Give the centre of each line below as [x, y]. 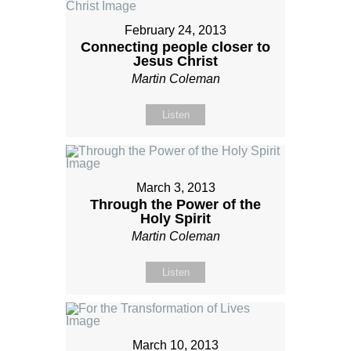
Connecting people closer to [175, 47]
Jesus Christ [175, 62]
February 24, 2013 [175, 31]
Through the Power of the [175, 205]
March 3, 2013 [175, 188]
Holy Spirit [175, 219]
